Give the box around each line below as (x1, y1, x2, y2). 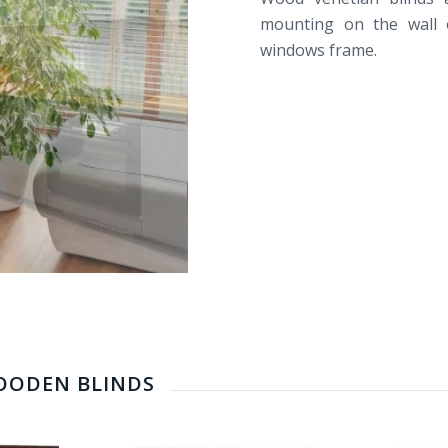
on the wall (343, 12, 437, 35)
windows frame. (260, 38, 378, 61)
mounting (260, 12, 335, 35)
